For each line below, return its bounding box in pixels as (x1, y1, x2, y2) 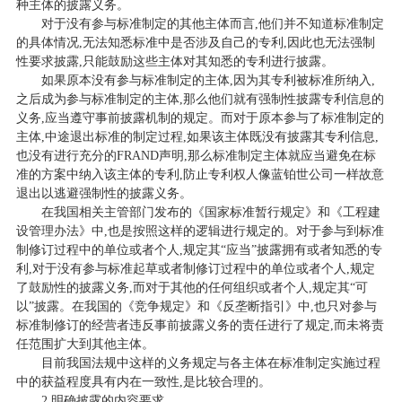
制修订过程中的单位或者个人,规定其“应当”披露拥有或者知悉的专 (15, 242, 382, 257)
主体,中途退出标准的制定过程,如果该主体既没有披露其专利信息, (15, 129, 379, 144)
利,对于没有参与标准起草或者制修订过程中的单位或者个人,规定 (15, 261, 375, 275)
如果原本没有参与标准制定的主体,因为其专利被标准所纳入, (40, 73, 375, 87)
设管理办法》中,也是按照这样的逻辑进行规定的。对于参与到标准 (15, 223, 384, 238)
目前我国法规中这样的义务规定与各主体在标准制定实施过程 (40, 355, 380, 370)
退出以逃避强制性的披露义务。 (15, 186, 192, 200)
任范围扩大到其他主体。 (15, 336, 154, 351)
